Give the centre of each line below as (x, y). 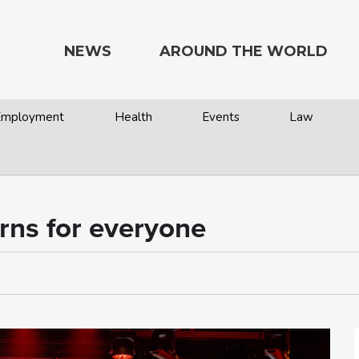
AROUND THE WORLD (244, 51)
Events (220, 117)
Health (133, 117)
